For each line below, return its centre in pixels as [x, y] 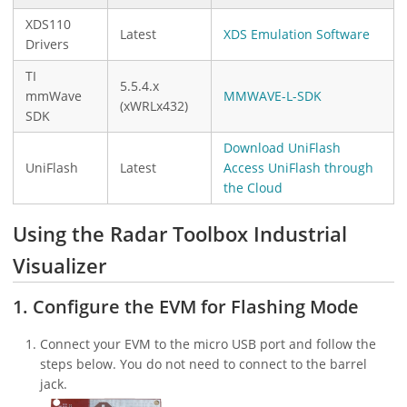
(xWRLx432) [154, 106]
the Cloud [253, 188]
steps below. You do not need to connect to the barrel [203, 364]
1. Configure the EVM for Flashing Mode [186, 307]
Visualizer [60, 266]
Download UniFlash [282, 148]
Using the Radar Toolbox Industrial [180, 234]
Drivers [47, 44]
